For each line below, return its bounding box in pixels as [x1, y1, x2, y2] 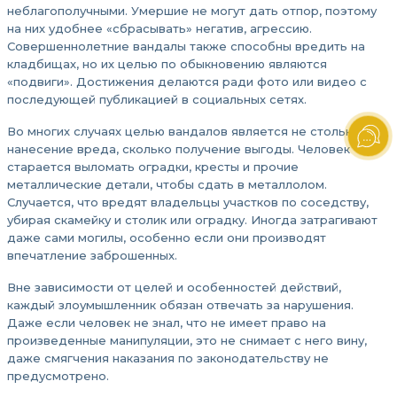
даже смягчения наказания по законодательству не [7, 351, 329, 365]
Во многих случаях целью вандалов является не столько [7, 124, 360, 138]
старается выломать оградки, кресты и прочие [7, 160, 299, 174]
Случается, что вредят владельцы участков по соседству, [7, 195, 369, 209]
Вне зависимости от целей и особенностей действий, [7, 280, 341, 294]
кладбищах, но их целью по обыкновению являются [7, 57, 327, 71]
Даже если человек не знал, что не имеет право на [7, 315, 326, 330]
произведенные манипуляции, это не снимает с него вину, [7, 333, 367, 347]
